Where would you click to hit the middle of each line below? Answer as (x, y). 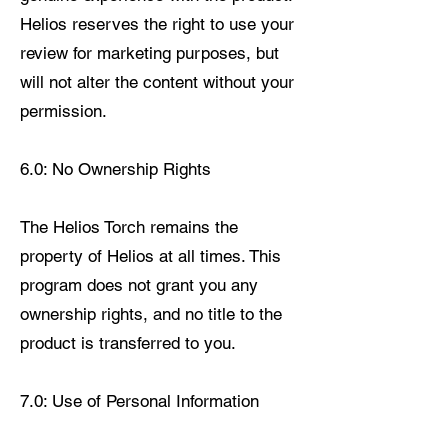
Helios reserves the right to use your (157, 24)
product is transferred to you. (128, 343)
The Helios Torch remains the (129, 227)
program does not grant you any (139, 285)
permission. (63, 111)
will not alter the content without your (157, 82)
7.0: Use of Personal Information (139, 401)
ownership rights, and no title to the (151, 314)
